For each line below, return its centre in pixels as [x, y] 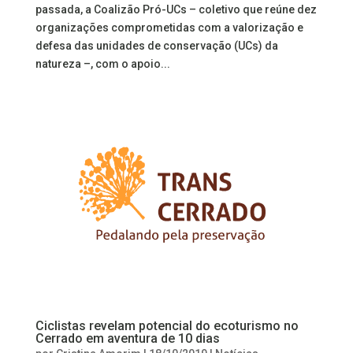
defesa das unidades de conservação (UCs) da [156, 45]
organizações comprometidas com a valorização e [169, 27]
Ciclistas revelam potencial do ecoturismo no [167, 325]
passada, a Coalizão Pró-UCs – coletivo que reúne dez [176, 9]
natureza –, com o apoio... [102, 63]
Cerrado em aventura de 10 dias [127, 338]
